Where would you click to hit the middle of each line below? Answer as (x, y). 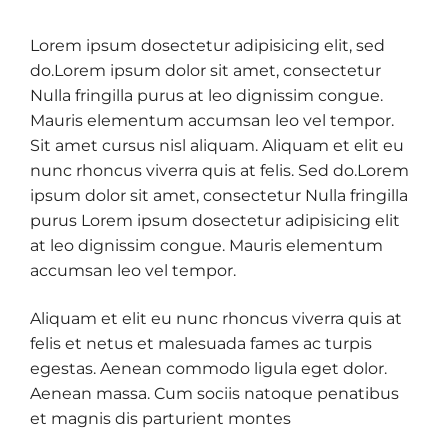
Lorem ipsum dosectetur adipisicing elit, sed (207, 46)
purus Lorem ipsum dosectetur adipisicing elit (215, 221)
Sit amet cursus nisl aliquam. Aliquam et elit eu (217, 146)
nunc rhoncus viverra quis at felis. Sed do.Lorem (219, 171)
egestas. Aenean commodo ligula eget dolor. (208, 368)
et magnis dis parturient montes (160, 418)
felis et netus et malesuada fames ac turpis (201, 343)
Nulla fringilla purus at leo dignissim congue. (206, 96)
